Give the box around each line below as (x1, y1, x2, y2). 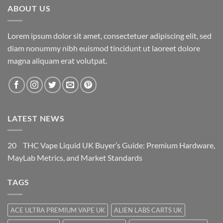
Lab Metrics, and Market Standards (23, 153, 142, 163)
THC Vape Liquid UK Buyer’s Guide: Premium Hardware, (23, 140, 215, 150)
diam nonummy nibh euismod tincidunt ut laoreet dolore (7, 43, 200, 53)
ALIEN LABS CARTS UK (114, 206, 182, 214)
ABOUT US (7, 3, 51, 13)
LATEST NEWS (7, 113, 65, 123)
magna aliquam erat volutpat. (7, 55, 107, 65)
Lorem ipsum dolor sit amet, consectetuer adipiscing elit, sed (7, 30, 212, 40)
